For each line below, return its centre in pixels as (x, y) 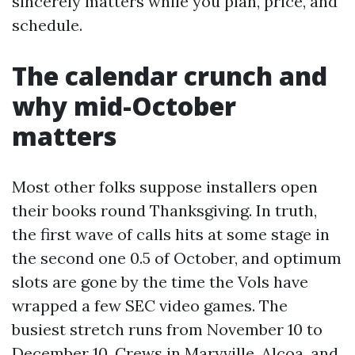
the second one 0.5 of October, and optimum (177, 258)
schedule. (47, 25)
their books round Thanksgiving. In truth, (164, 210)
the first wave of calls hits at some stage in (171, 234)
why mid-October (124, 106)
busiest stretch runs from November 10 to (167, 329)
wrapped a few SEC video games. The (150, 305)
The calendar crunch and (170, 76)
